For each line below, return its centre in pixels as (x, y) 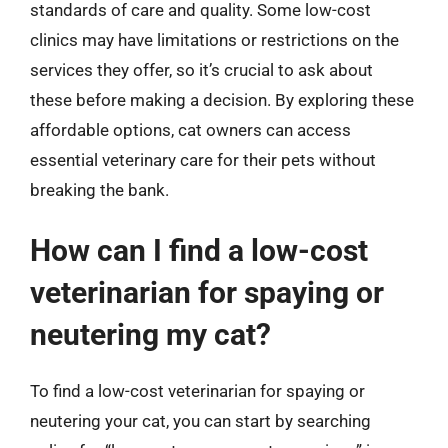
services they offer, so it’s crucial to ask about (201, 69)
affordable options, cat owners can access (190, 129)
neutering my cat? (150, 334)
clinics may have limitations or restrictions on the (214, 39)
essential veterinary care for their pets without (203, 159)
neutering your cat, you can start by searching (200, 421)
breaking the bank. (99, 189)
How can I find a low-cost (199, 250)
